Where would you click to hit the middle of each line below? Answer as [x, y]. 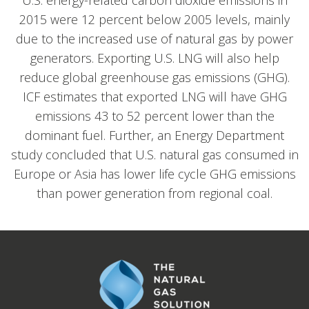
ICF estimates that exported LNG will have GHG [154, 97]
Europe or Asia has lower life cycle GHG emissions [154, 174]
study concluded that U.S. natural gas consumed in [154, 154]
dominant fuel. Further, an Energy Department [154, 135]
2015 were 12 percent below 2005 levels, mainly [154, 19]
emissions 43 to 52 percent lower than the [154, 116]
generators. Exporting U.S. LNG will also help [154, 58]
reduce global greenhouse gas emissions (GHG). [154, 77]
